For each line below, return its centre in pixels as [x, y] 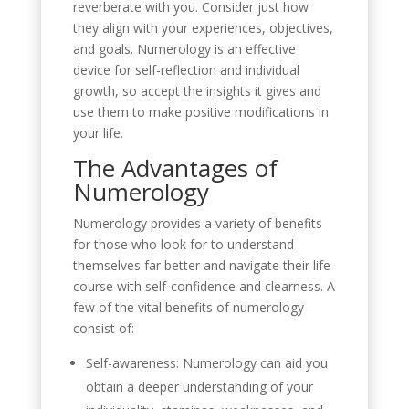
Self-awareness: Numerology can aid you [206, 362]
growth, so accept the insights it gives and [197, 90]
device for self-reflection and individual [186, 69]
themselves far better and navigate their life [201, 265]
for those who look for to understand [183, 244]
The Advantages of [175, 168]
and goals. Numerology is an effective [184, 48]
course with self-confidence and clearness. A [204, 286]
